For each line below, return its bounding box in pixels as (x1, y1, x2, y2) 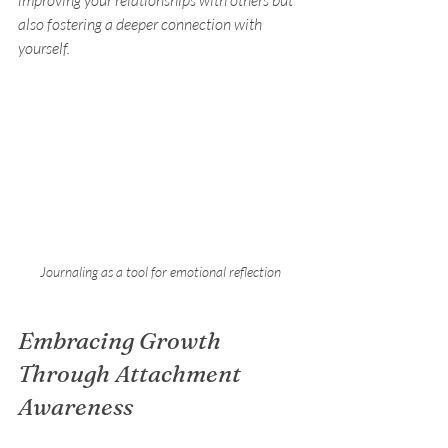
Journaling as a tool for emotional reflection (39, 262, 281, 280)
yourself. (18, 37, 70, 58)
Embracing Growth (18, 325, 226, 355)
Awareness (18, 391, 133, 421)
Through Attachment (18, 358, 246, 388)
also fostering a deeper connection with (18, 13, 265, 34)
